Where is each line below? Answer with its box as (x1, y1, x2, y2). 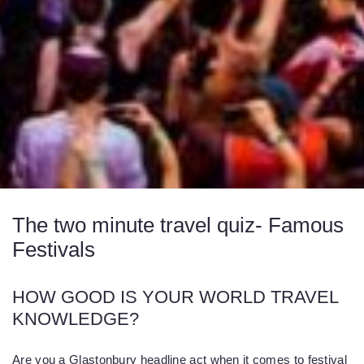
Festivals (12, 237, 95, 262)
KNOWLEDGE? (12, 309, 139, 329)
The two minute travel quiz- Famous (12, 213, 344, 237)
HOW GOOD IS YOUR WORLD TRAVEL (12, 287, 338, 307)
